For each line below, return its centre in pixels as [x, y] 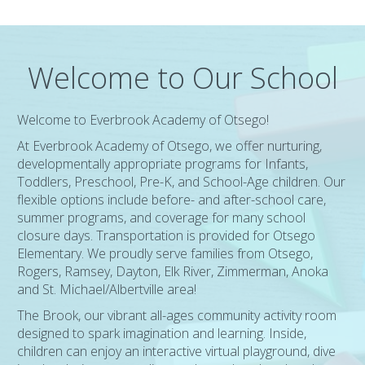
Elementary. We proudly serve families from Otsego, [165, 253]
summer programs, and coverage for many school [162, 218]
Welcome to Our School [182, 78]
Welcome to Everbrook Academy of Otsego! [143, 120]
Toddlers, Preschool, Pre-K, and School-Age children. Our [182, 182]
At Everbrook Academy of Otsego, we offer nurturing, [170, 146]
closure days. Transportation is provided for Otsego [167, 235]
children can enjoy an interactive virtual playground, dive [177, 351]
